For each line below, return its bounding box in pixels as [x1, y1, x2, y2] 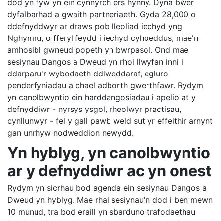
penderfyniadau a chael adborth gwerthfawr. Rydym [7, 80, 203, 91]
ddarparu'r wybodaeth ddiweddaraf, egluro [7, 69, 168, 79]
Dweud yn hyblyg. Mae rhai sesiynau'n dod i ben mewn [7, 195, 213, 205]
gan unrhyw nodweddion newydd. [7, 128, 134, 138]
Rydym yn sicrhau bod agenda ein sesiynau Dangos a [7, 183, 207, 193]
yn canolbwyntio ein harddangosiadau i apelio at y [7, 92, 196, 103]
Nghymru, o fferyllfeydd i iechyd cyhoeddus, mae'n [7, 33, 198, 43]
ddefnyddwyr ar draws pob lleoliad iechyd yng [7, 21, 182, 32]
